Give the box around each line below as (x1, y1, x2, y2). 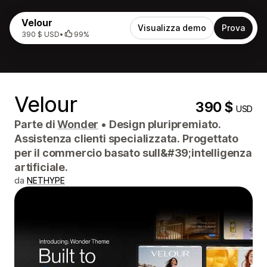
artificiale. (14, 161, 68, 173)
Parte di (14, 118, 58, 131)
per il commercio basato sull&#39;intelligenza (14, 147, 252, 159)
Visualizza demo (138, 23, 206, 33)
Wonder (57, 118, 99, 131)
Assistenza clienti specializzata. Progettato (14, 132, 239, 145)
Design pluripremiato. (106, 118, 222, 131)
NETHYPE (27, 175, 65, 185)
